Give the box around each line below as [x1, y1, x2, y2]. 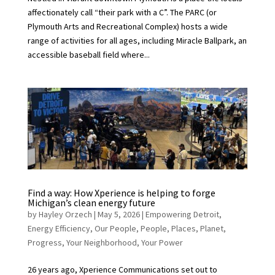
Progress [27, 236, 62, 248]
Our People [94, 222, 136, 234]
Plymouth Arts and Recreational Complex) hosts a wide [27, 21, 228, 33]
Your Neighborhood [66, 236, 137, 248]
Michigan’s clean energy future [27, 196, 155, 209]
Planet [199, 222, 223, 234]
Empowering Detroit [145, 208, 219, 220]
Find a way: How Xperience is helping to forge [27, 186, 215, 199]
